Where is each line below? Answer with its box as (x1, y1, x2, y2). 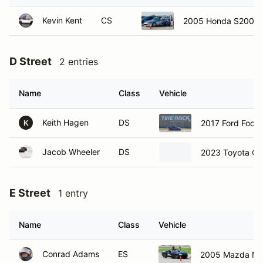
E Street (9, 187, 50, 199)
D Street (9, 55, 52, 68)
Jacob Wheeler (42, 147, 100, 157)
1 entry (58, 187, 88, 199)
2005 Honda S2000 (183, 15, 259, 26)
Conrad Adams (42, 249, 99, 259)
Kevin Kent (42, 15, 82, 25)
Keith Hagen (42, 117, 89, 127)
